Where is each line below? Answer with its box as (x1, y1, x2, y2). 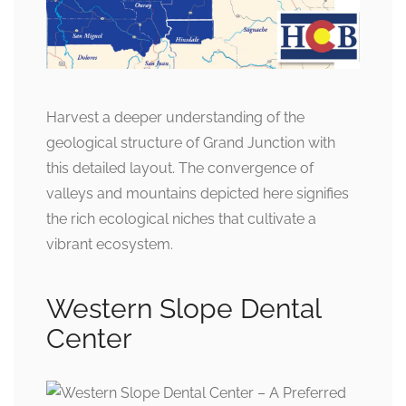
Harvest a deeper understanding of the (46, 108, 304, 126)
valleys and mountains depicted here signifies (46, 184, 349, 202)
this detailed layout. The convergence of (46, 159, 314, 177)
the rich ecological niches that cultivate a (46, 209, 316, 227)
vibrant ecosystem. (46, 235, 173, 253)
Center (46, 322, 132, 354)
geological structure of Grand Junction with (46, 133, 335, 151)
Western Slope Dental (46, 292, 321, 324)
